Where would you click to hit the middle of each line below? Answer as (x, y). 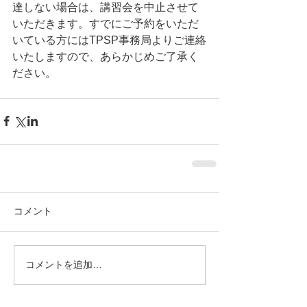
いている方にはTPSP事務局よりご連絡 (109, 40)
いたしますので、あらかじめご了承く (106, 56)
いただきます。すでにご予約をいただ (106, 23)
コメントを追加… (64, 265)
